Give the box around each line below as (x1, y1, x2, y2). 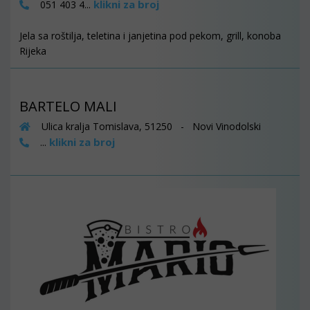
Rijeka (19, 44, 46, 58)
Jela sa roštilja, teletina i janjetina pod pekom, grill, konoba (19, 29, 281, 43)
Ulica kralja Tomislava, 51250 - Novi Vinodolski (39, 120, 261, 134)
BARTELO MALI (19, 97, 117, 116)
